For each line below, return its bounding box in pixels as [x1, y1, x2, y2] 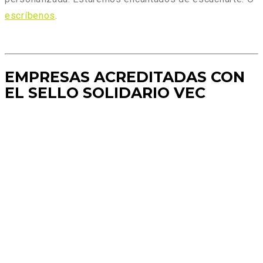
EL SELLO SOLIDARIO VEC [5, 84, 205, 102]
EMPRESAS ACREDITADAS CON [5, 68, 245, 86]
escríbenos [5, 10, 55, 22]
